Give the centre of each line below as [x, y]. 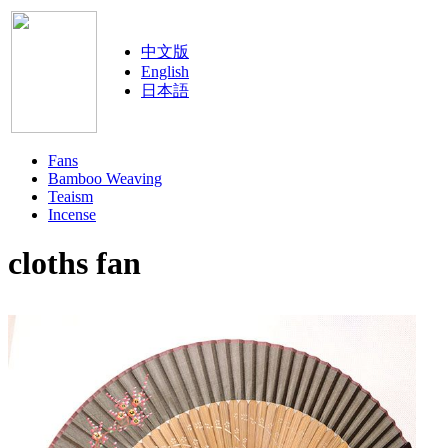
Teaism [70, 196]
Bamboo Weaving [105, 178]
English [165, 71]
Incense [72, 214]
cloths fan [74, 263]
